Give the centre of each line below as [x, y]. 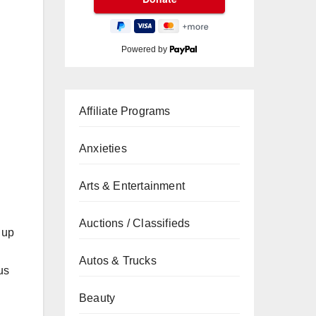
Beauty [97, 298]
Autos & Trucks [118, 261]
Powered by [146, 49]
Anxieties [103, 148]
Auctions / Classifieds [135, 223]
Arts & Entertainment [132, 186]
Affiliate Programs [125, 111]
